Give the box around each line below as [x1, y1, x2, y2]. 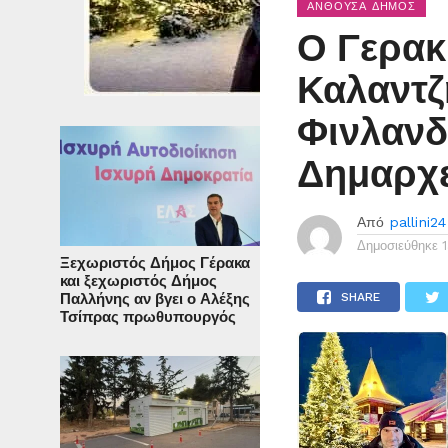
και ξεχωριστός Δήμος [60, 272, 217, 291]
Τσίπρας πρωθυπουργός [60, 308, 236, 327]
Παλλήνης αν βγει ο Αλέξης [60, 290, 250, 309]
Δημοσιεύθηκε [357, 238, 439, 254]
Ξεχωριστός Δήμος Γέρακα [60, 254, 250, 273]
